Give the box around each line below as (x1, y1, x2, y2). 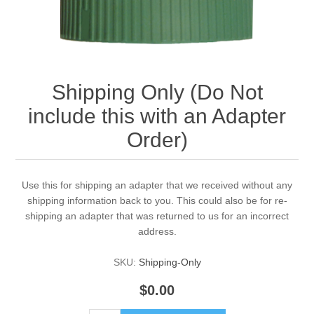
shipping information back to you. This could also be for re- (27, 195, 287, 207)
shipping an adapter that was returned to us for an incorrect (25, 210, 289, 222)
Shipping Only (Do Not (51, 81, 263, 104)
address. (137, 226, 177, 238)
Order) (126, 128, 188, 152)
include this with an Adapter (28, 104, 286, 128)
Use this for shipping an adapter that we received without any (22, 179, 292, 191)
